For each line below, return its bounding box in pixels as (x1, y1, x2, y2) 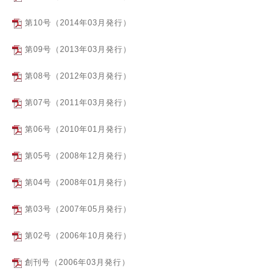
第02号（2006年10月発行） (25, 231, 131, 240)
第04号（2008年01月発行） (25, 178, 131, 187)
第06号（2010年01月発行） (25, 125, 131, 134)
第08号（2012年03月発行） (25, 71, 131, 80)
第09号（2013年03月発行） (25, 45, 131, 54)
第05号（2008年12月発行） (25, 151, 131, 160)
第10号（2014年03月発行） (25, 18, 131, 27)
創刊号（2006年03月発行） (25, 258, 130, 267)
